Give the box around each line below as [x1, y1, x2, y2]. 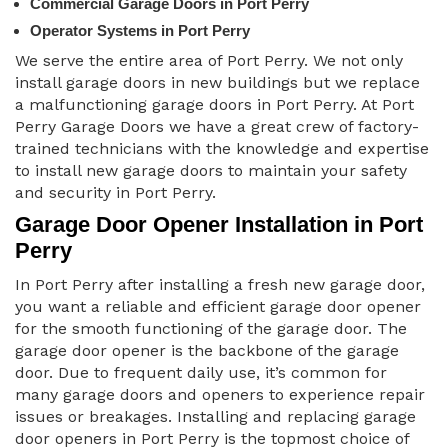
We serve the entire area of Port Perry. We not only [15, 51, 403, 71]
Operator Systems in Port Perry [30, 22, 250, 40]
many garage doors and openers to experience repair [15, 385, 425, 405]
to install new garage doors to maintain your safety [15, 161, 407, 181]
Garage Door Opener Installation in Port [15, 212, 423, 238]
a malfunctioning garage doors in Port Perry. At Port [15, 95, 414, 115]
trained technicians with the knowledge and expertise [15, 139, 429, 159]
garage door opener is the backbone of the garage [15, 341, 399, 361]
